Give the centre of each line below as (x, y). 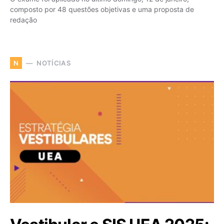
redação (23, 20)
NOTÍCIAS (54, 63)
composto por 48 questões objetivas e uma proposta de (102, 9)
